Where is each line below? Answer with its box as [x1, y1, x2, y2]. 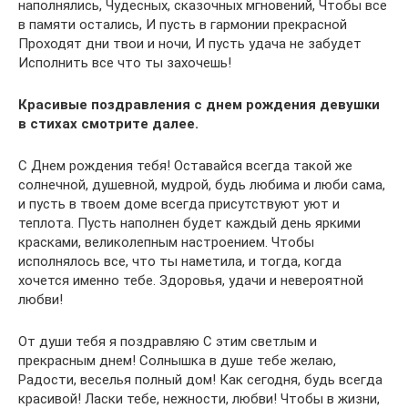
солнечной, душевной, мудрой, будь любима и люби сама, [18, 177, 385, 193]
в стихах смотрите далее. [18, 116, 199, 132]
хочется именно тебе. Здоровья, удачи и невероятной [18, 272, 363, 289]
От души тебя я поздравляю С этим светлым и [18, 333, 317, 350]
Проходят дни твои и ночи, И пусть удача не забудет [18, 36, 362, 52]
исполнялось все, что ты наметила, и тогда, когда [18, 253, 342, 270]
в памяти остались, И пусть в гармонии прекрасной [18, 16, 347, 33]
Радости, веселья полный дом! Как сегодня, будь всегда [18, 372, 382, 388]
